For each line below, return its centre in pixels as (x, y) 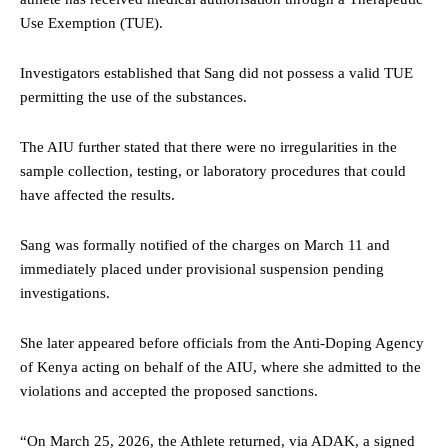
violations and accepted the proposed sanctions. (169, 390)
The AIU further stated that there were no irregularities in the (208, 146)
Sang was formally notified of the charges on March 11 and (205, 244)
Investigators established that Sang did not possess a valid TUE (216, 72)
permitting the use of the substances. (133, 96)
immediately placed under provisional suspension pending (202, 268)
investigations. (65, 292)
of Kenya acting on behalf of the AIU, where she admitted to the (220, 366)
